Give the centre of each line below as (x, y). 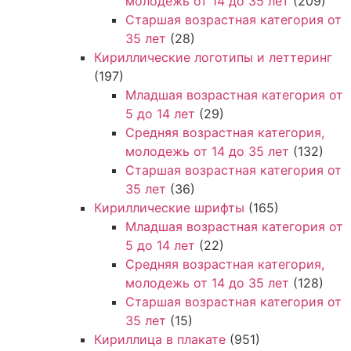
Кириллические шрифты (169, 207)
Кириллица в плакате (160, 339)
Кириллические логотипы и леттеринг (213, 57)
